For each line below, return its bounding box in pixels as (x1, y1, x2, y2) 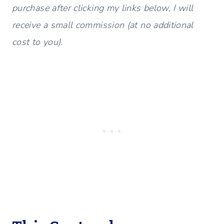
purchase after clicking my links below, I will (12, 2, 193, 14)
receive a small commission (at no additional (12, 19, 193, 31)
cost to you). (12, 36, 63, 48)
